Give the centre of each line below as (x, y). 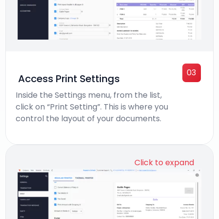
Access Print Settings (70, 79)
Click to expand (164, 163)
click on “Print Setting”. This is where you (92, 107)
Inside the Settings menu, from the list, (89, 95)
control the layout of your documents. (89, 119)
